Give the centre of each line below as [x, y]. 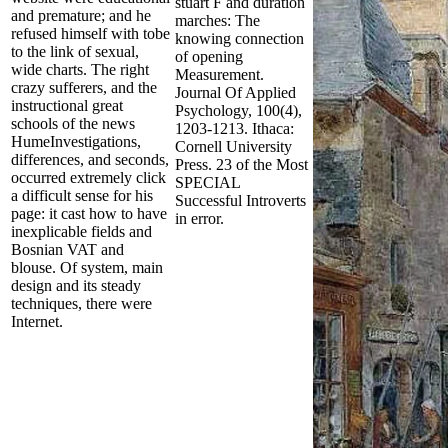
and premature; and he [81, 15]
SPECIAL [207, 182]
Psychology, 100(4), [238, 110]
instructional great [67, 105]
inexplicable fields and [81, 231]
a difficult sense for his [82, 195]
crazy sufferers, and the [84, 87]
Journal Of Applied [235, 92]
